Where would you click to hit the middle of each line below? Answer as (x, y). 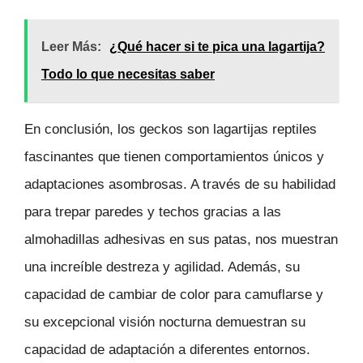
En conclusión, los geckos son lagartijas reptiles (171, 130)
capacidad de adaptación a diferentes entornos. (167, 350)
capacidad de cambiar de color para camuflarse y (174, 295)
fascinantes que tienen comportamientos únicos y (174, 157)
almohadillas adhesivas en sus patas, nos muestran (181, 240)
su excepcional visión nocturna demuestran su (165, 322)
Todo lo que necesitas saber (128, 75)
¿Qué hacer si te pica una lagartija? (217, 47)
